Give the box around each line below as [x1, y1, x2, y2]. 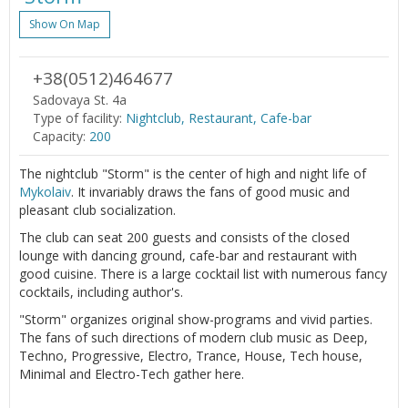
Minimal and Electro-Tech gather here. [19, 364, 244, 382]
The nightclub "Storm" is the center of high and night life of [19, 164, 366, 182]
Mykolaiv [19, 182, 71, 200]
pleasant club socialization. [19, 200, 176, 219]
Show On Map [29, 15, 100, 32]
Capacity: [33, 127, 86, 145]
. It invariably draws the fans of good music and [71, 182, 350, 200]
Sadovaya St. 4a [33, 90, 127, 108]
